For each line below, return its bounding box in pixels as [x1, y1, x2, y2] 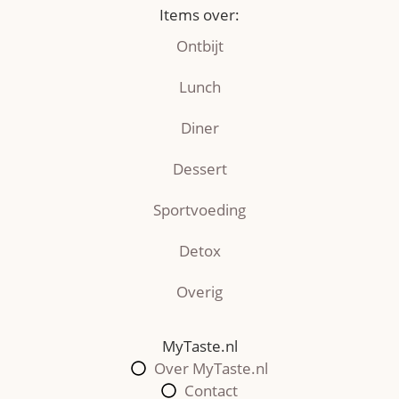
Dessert [172, 159, 227, 180]
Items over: [159, 4, 240, 26]
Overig [176, 281, 223, 303]
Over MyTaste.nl [154, 358, 269, 379]
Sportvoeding [153, 199, 246, 221]
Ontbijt [175, 36, 224, 57]
